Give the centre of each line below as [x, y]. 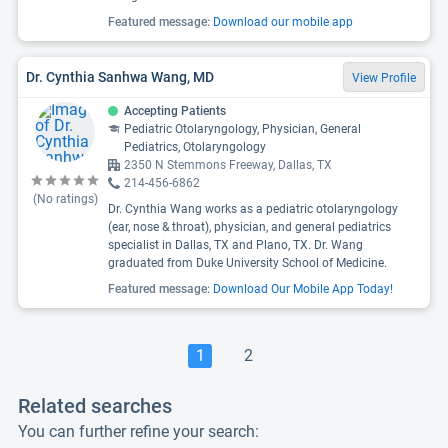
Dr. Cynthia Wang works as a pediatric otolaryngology [253, 209]
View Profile [384, 78]
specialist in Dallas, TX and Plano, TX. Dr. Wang [235, 245]
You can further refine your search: [138, 431]
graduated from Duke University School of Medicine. [247, 263]
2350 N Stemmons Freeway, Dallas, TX [228, 165]
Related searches [95, 406]
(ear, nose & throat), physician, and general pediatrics [249, 227]
